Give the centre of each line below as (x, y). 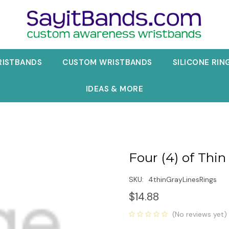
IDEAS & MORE (114, 89)
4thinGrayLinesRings (182, 179)
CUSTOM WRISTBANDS (107, 62)
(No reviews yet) (199, 214)
